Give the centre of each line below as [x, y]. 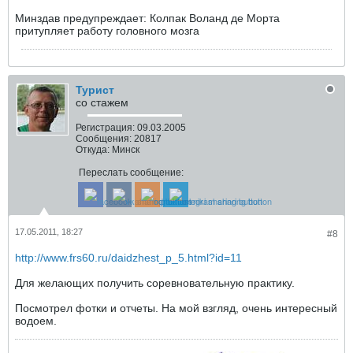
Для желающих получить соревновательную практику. [155, 283]
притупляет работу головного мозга [107, 31]
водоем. [36, 321]
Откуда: [93, 150]
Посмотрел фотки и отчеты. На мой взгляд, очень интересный [176, 308]
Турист [95, 90]
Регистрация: [105, 128]
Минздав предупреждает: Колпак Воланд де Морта [147, 18]
